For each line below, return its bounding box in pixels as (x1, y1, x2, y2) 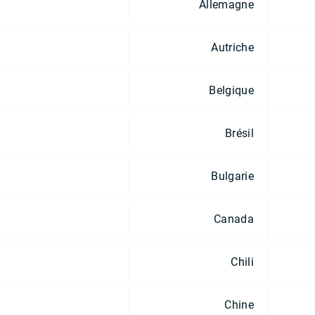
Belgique (209, 83, 254, 97)
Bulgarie (211, 169, 254, 183)
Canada (214, 212, 254, 226)
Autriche (211, 40, 254, 54)
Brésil (225, 126, 254, 140)
